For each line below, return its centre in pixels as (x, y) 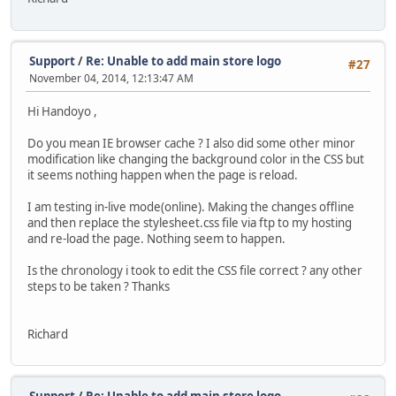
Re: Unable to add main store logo (183, 61)
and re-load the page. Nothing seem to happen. (156, 238)
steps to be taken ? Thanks (99, 286)
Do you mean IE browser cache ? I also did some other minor (191, 143)
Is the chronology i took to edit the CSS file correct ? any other (195, 270)
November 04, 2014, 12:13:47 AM (111, 78)
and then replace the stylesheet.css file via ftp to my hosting (190, 222)
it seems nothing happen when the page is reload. (163, 175)
